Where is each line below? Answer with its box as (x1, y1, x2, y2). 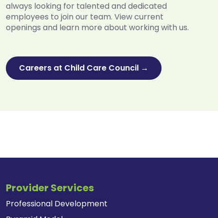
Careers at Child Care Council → (19, 62, 148, 74)
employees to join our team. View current (6, 11, 163, 23)
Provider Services (6, 181, 94, 195)
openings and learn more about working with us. (6, 22, 189, 34)
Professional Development (6, 198, 108, 210)
